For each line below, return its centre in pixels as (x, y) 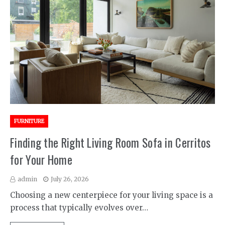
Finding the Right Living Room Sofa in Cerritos (110, 143)
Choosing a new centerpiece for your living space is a (111, 195)
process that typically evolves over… (79, 208)
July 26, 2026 (70, 179)
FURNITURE (29, 122)
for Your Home (41, 160)
